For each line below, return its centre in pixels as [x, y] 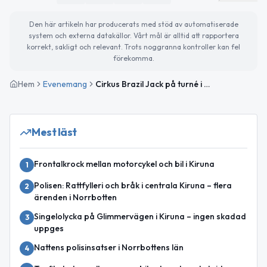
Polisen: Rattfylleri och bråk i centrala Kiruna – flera [133, 185]
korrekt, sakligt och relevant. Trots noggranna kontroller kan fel [133, 47]
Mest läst [54, 132]
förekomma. [133, 58]
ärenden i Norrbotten [75, 197]
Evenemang [65, 84]
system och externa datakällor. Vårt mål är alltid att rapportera [133, 35]
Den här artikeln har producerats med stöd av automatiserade [133, 24]
